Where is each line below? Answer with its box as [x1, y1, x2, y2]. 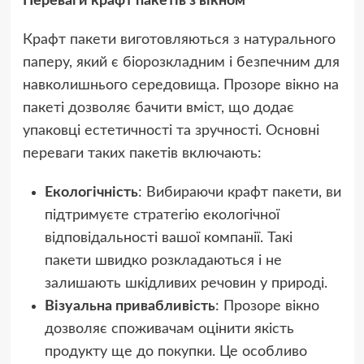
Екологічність [44, 185, 138, 201]
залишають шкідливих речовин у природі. [44, 276, 327, 292]
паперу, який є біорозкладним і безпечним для [22, 55, 340, 71]
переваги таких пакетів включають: [22, 146, 262, 162]
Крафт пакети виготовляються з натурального [22, 32, 336, 48]
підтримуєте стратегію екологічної [44, 208, 279, 223]
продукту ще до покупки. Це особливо [44, 344, 307, 360]
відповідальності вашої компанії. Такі [44, 231, 292, 246]
